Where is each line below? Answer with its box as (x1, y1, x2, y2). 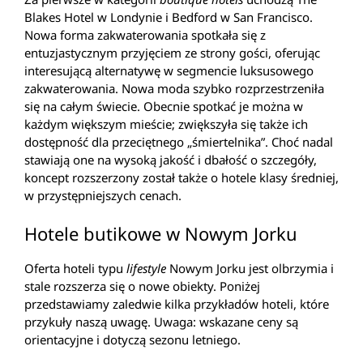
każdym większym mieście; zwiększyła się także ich (24, 115, 308, 132)
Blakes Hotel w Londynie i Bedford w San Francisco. (24, 8, 313, 25)
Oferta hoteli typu (24, 260, 126, 277)
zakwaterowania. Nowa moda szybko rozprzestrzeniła (24, 79, 324, 96)
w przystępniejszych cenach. (24, 186, 181, 203)
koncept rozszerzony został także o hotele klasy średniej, (24, 169, 339, 186)
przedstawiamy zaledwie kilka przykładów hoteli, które (24, 296, 329, 313)
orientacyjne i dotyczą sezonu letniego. (24, 331, 241, 348)
